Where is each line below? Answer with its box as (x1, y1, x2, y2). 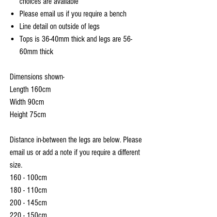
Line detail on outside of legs (19, 21, 102, 31)
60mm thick (19, 46, 57, 56)
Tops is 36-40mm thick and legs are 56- (19, 34, 132, 44)
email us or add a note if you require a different (10, 147, 140, 157)
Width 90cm (10, 97, 44, 107)
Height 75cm (10, 109, 46, 119)
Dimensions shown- (10, 72, 64, 81)
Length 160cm (10, 84, 51, 94)
